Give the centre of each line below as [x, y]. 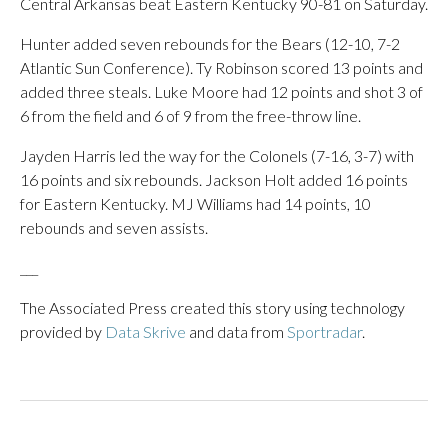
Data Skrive [145, 331]
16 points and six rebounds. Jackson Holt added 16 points [214, 179]
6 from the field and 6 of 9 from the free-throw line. [190, 115]
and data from [236, 331]
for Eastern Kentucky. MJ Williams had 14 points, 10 [195, 203]
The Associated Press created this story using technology [212, 307]
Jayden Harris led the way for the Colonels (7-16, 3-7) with [217, 155]
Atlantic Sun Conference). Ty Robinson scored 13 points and [221, 67]
